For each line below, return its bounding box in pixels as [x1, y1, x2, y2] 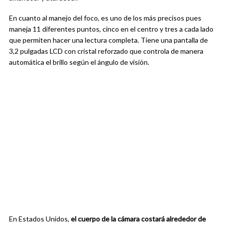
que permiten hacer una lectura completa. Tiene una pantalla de [9, 35, 208, 44]
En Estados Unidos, [9, 214, 71, 223]
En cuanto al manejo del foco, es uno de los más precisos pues [9, 13, 201, 22]
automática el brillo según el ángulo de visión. [9, 57, 149, 66]
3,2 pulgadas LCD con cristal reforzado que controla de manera [9, 46, 203, 55]
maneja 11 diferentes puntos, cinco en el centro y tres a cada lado [9, 24, 213, 33]
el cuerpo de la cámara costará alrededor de [71, 214, 206, 223]
